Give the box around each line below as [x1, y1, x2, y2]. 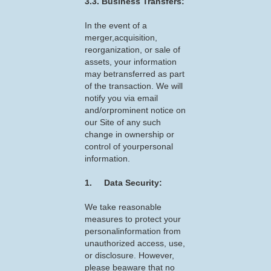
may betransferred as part [85, 69, 184, 79]
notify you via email [85, 93, 158, 103]
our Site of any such [85, 117, 161, 127]
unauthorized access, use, [85, 238, 185, 248]
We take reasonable [85, 202, 162, 212]
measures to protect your [85, 214, 181, 224]
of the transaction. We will [85, 81, 183, 91]
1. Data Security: [85, 178, 162, 188]
